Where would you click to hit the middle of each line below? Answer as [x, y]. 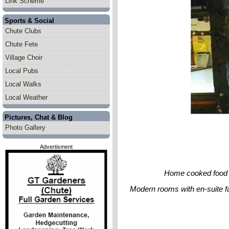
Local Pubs [22, 71]
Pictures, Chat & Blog [38, 117]
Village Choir [24, 58]
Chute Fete [21, 44]
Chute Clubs [23, 31]
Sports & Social [28, 21]
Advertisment [56, 147]
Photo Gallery [25, 128]
